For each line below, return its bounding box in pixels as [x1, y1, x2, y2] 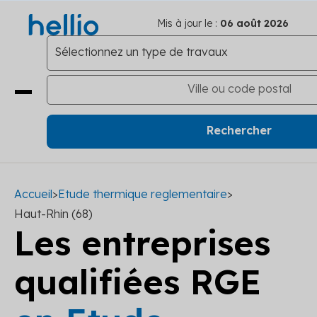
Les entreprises [14, 221, 270, 264]
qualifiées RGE [14, 260, 261, 303]
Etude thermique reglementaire [58, 187, 227, 201]
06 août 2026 [217, 17, 289, 30]
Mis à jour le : [157, 17, 217, 30]
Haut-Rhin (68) [14, 207, 93, 221]
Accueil [14, 187, 52, 201]
